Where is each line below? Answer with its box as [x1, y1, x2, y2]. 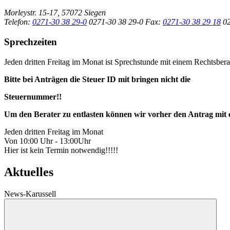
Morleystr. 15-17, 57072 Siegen [4, 8, 106, 17]
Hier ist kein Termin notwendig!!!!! [4, 145, 118, 155]
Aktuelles [4, 165, 53, 179]
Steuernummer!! [4, 92, 62, 101]
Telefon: [4, 17, 30, 27]
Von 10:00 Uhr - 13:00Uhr [4, 136, 91, 145]
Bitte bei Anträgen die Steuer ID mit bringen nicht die [4, 74, 193, 84]
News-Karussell [4, 189, 56, 198]
